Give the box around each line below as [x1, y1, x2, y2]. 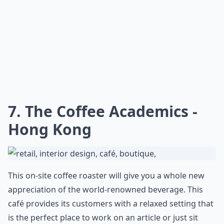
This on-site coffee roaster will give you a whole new [8, 170, 204, 181]
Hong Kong [8, 119, 91, 139]
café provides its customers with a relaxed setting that [8, 198, 213, 209]
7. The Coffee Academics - [8, 101, 197, 121]
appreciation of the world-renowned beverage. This [8, 184, 203, 195]
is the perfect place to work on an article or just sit [8, 212, 198, 223]
